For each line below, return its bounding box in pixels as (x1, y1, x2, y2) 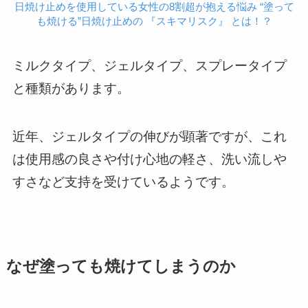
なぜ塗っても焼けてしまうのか (5, 257, 236, 275)
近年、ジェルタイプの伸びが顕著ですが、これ (12, 129, 287, 144)
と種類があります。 (12, 80, 130, 96)
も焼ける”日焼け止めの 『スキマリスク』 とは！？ (36, 15, 272, 27)
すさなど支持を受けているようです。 (12, 175, 234, 190)
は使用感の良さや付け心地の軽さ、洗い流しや (12, 152, 287, 167)
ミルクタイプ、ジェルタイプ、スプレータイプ (12, 58, 287, 73)
